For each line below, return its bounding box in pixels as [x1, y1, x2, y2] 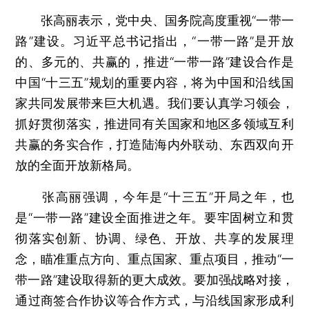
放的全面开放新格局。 [15, 157, 140, 172]
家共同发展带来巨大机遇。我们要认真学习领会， [15, 95, 294, 110]
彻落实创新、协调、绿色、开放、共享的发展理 [15, 230, 294, 246]
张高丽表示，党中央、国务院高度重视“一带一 [15, 12, 294, 28]
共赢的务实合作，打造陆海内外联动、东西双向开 [15, 137, 294, 152]
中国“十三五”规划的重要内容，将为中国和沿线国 [15, 74, 294, 90]
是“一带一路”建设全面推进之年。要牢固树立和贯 [15, 210, 294, 225]
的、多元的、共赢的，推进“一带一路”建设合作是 [15, 54, 294, 69]
